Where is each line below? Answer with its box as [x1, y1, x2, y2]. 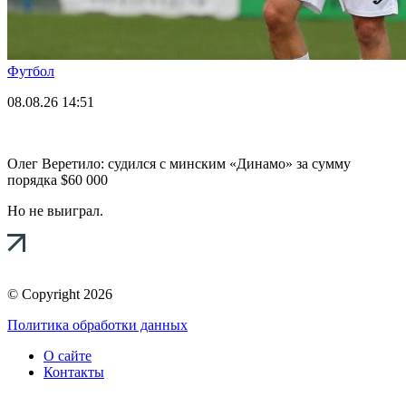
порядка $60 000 [7, 171, 108, 188]
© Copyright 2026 [7, 285, 112, 302]
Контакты [43, 363, 104, 380]
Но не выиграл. [7, 202, 103, 218]
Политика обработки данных [7, 316, 188, 333]
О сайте [43, 347, 92, 363]
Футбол [7, 63, 54, 79]
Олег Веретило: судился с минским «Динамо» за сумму [7, 155, 351, 171]
